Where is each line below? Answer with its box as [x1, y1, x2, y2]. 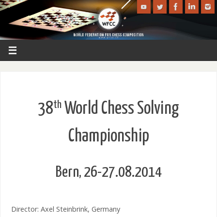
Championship [68, 128, 149, 146]
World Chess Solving [62, 100, 179, 118]
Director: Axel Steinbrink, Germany [11, 204, 120, 214]
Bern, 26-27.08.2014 [55, 165, 162, 181]
